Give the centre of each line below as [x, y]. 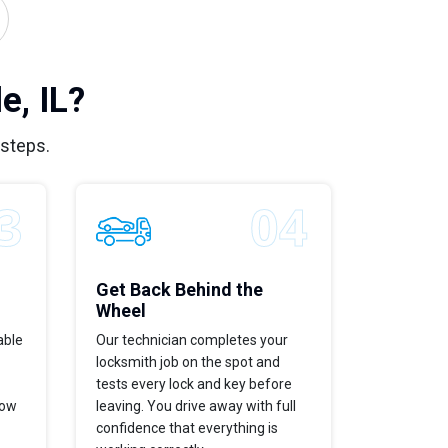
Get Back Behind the [179, 289]
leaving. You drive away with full [196, 405]
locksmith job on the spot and [188, 361]
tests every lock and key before [194, 383]
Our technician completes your [192, 339]
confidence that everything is [187, 427]
